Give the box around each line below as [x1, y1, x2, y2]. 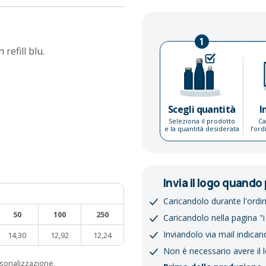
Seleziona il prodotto [168, 116, 235, 126]
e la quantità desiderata [164, 124, 239, 134]
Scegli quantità [168, 103, 236, 116]
